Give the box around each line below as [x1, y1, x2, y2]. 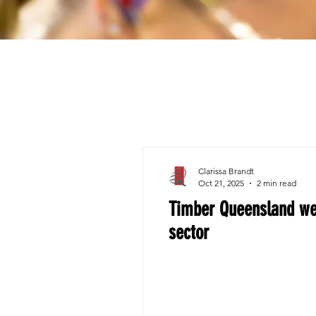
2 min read [257, 178, 296, 188]
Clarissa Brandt [198, 166, 254, 176]
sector [169, 221, 209, 244]
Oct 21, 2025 [198, 178, 244, 188]
